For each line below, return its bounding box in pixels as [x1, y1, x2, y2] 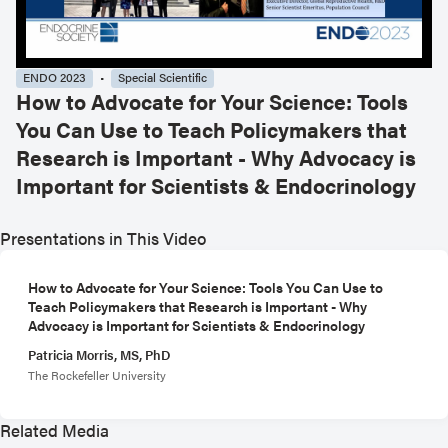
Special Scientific [118, 68, 207, 87]
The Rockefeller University [28, 365, 166, 384]
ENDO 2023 [23, 68, 86, 87]
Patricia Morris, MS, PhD [28, 345, 171, 364]
